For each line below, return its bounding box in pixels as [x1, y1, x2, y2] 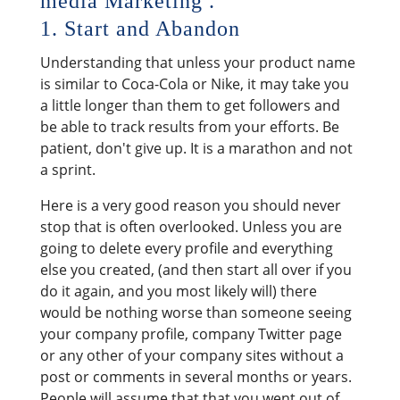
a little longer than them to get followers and [39, 95, 340, 115]
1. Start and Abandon [39, 16, 240, 40]
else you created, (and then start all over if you [39, 259, 352, 279]
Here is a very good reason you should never [39, 195, 341, 215]
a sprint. [39, 159, 96, 179]
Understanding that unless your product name [39, 52, 355, 72]
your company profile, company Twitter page [39, 323, 342, 344]
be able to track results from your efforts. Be [39, 116, 339, 137]
